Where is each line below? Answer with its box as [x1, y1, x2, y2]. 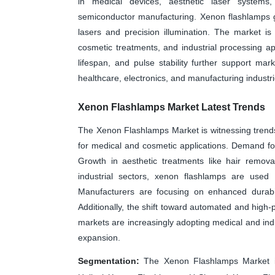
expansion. [78, 232, 120, 242]
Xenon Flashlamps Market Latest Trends [78, 101, 265, 112]
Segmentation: [78, 255, 139, 266]
